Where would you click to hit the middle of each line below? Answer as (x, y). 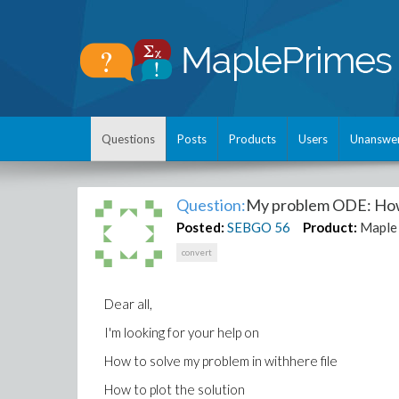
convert (197, 252)
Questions (128, 139)
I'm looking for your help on (182, 332)
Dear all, (128, 304)
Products (252, 139)
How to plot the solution (175, 389)
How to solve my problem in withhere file (221, 361)
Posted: (201, 227)
